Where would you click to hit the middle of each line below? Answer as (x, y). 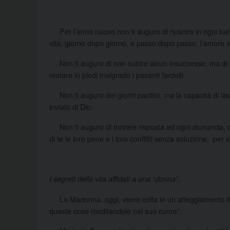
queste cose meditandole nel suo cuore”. (116, 211)
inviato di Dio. (71, 107)
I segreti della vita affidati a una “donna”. (115, 179)
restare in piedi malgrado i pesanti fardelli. (117, 75)
